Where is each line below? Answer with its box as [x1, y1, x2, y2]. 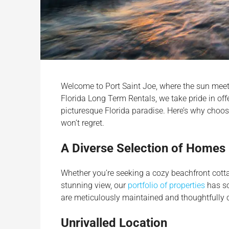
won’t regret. [61, 118, 104, 128]
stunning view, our [61, 180, 128, 190]
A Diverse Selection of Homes [61, 141, 225, 155]
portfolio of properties [128, 180, 205, 190]
